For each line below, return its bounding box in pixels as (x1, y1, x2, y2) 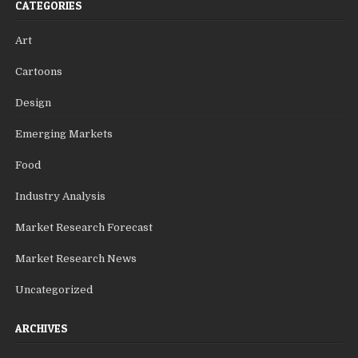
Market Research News (15, 253, 137, 265)
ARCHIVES (15, 321, 69, 336)
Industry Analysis (15, 190, 106, 203)
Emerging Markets (15, 128, 113, 141)
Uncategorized (15, 284, 93, 296)
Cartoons (15, 66, 63, 78)
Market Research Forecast (15, 221, 153, 234)
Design (15, 97, 52, 109)
